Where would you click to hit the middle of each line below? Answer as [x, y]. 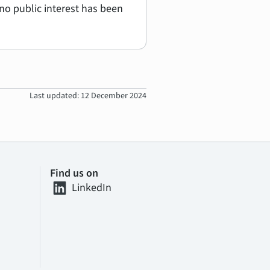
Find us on [74, 173]
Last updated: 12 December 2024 [88, 96]
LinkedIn [92, 188]
